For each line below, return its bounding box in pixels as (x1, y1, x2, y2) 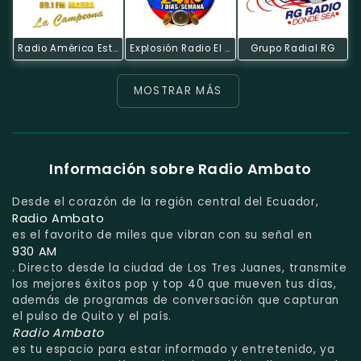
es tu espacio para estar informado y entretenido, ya (12, 341, 335, 357)
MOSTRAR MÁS (133, 82, 222, 98)
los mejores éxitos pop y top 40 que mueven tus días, (12, 276, 337, 292)
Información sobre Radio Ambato (48, 159, 313, 180)
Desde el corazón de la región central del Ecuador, (12, 193, 319, 210)
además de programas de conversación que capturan (12, 292, 339, 308)
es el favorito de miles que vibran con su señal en (12, 226, 313, 243)
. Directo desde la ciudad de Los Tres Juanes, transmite (12, 259, 347, 276)
